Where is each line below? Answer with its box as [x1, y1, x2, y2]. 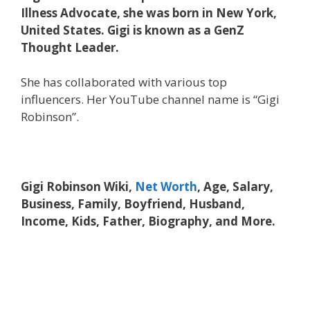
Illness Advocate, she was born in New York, [21, 4, 277, 21]
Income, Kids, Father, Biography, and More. [21, 213, 275, 229]
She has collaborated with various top [21, 74, 227, 90]
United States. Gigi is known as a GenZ [21, 21, 244, 38]
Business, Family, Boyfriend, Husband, [21, 196, 245, 212]
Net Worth [135, 179, 197, 194]
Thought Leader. [21, 39, 119, 55]
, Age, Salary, [197, 179, 273, 194]
